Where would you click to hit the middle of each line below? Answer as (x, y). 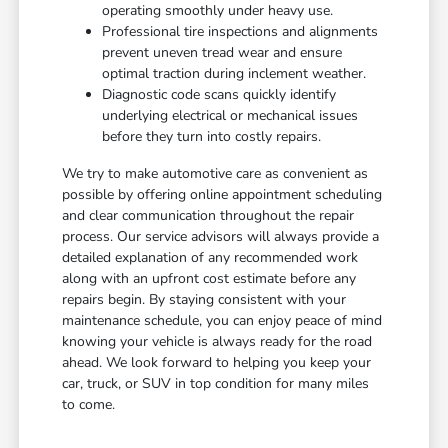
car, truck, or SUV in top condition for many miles (216, 384)
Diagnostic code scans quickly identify (219, 95)
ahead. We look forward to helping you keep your (217, 363)
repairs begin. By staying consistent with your (204, 300)
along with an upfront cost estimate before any (209, 279)
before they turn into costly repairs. (212, 137)
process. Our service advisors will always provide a (221, 237)
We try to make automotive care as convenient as (215, 174)
